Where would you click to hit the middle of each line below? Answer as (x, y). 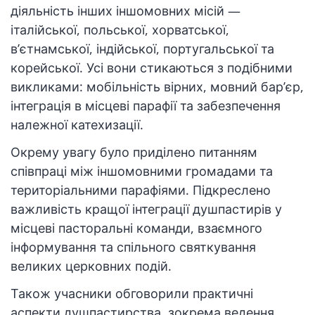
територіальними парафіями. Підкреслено (141, 190)
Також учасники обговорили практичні (132, 294)
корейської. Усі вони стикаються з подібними (152, 68)
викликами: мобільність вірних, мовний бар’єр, (157, 87)
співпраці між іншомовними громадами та (142, 171)
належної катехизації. (77, 125)
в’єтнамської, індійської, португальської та (142, 49)
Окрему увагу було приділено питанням (134, 152)
